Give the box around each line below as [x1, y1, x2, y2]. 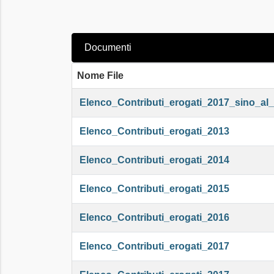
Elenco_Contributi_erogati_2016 [80, 212, 229, 223]
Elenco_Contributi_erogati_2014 [80, 155, 229, 165]
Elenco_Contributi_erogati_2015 [80, 183, 229, 194]
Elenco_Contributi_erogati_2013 [80, 126, 229, 136]
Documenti [84, 42, 131, 53]
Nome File [77, 70, 124, 81]
